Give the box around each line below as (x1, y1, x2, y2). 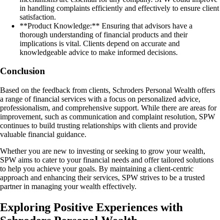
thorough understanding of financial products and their (20, 30, 188, 39)
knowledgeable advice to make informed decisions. (20, 48, 178, 56)
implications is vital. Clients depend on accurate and (20, 39, 180, 48)
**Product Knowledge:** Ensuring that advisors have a (20, 21, 192, 30)
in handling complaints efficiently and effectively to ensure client (20, 3, 219, 12)
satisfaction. (20, 12, 56, 21)
